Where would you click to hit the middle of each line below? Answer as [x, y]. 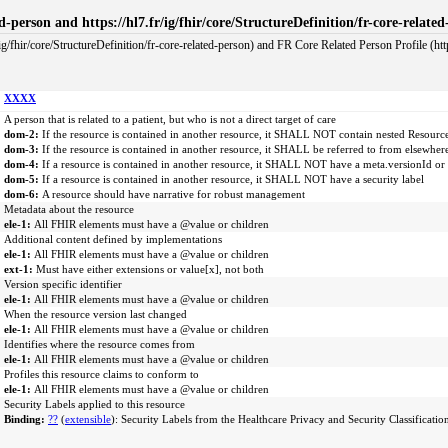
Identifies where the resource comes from [99, 344]
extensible [88, 419]
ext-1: [20, 269]
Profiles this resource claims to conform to [101, 374]
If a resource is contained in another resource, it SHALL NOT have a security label [233, 179]
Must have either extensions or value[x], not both [150, 269]
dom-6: [23, 194]
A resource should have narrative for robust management [173, 194]
